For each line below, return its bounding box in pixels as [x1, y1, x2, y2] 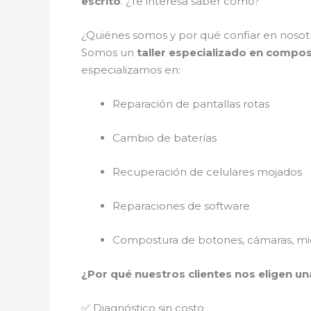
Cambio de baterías [112, 131, 217, 144]
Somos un [81, 45, 137, 59]
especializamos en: [81, 62, 180, 76]
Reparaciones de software [112, 199, 250, 212]
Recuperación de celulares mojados [112, 165, 302, 178]
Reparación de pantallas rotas [112, 96, 269, 110]
